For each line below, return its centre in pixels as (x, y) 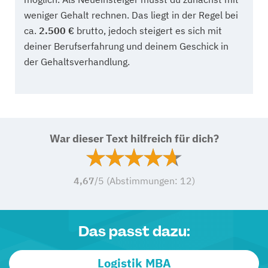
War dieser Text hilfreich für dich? (134, 138)
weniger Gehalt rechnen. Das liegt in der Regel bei (131, 15)
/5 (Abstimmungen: (137, 180)
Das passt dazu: (134, 231)
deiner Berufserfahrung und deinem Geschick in (126, 46)
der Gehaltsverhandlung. (77, 61)
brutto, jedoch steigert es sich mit (148, 30)
